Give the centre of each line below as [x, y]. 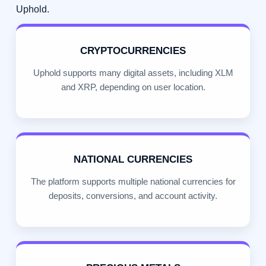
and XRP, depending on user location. [133, 87]
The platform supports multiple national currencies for [133, 182]
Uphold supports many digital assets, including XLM [133, 73]
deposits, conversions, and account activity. [133, 196]
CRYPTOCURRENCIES [133, 51]
